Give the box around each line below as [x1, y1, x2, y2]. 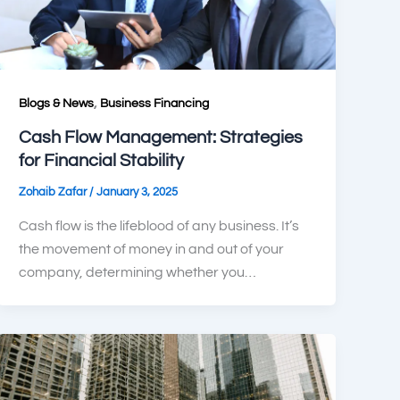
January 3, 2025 [96, 186, 179, 199]
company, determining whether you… [19, 264, 257, 279]
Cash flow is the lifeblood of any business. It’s [19, 218, 300, 233]
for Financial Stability [19, 152, 185, 171]
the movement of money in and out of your [19, 241, 285, 256]
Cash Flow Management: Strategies [19, 129, 304, 147]
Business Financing [100, 97, 210, 111]
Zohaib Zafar [19, 186, 90, 199]
